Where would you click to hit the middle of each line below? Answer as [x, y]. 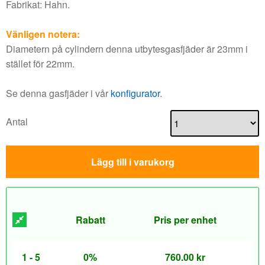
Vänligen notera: [43, 34]
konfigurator [135, 93]
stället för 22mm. [40, 64]
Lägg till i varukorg [132, 162]
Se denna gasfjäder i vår [58, 93]
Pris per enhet [185, 220]
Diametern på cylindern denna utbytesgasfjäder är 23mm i [127, 49]
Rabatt [90, 220]
